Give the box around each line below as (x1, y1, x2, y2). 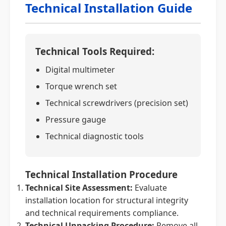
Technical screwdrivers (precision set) (45, 97, 188, 108)
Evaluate (133, 182, 167, 193)
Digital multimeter (45, 64, 115, 75)
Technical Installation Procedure (25, 168, 178, 181)
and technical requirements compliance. (25, 207, 179, 218)
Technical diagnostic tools (45, 131, 144, 142)
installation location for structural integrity (25, 195, 188, 206)
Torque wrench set (45, 81, 117, 92)
